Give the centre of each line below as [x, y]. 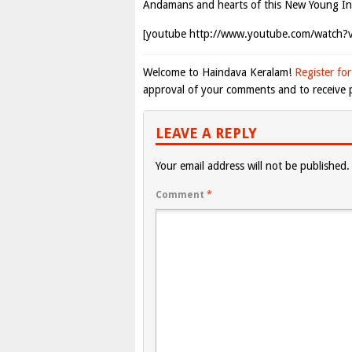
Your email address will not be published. [253, 166]
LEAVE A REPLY [206, 133]
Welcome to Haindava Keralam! [219, 72]
